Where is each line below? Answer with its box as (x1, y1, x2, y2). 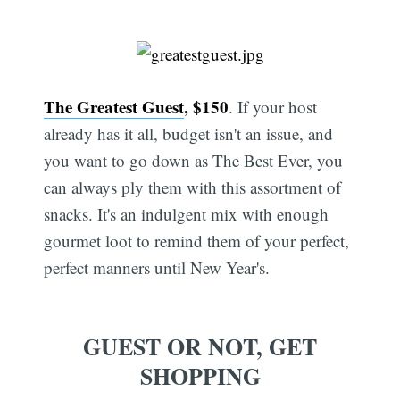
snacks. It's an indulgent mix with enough (44, 202, 329, 225)
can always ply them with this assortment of (44, 175, 342, 198)
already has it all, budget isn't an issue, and (44, 121, 334, 145)
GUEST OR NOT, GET (83, 329, 317, 364)
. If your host (229, 95, 318, 118)
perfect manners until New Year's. (44, 255, 271, 279)
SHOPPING (139, 359, 261, 394)
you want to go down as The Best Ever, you (44, 148, 344, 171)
